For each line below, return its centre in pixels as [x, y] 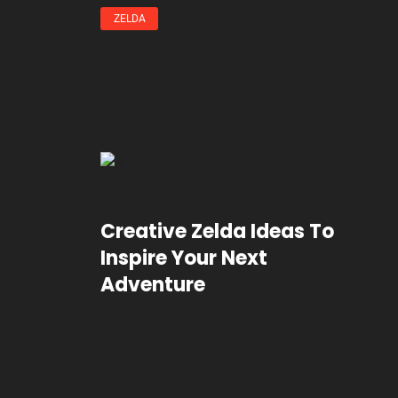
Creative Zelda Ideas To [218, 231]
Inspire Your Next [184, 258]
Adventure [153, 284]
